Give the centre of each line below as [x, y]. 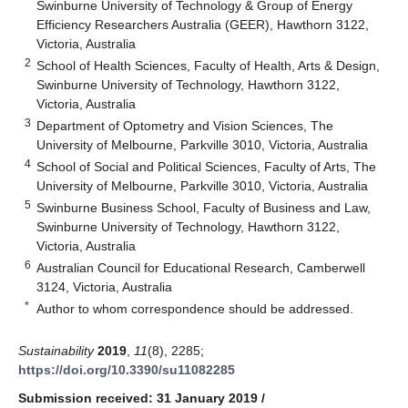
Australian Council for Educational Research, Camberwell [201, 267]
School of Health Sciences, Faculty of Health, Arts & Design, [209, 65]
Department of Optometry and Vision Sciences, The [185, 125]
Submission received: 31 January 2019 [138, 398]
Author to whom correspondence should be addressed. [195, 308]
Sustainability [56, 350]
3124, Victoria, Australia [105, 286]
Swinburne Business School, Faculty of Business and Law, [204, 207]
